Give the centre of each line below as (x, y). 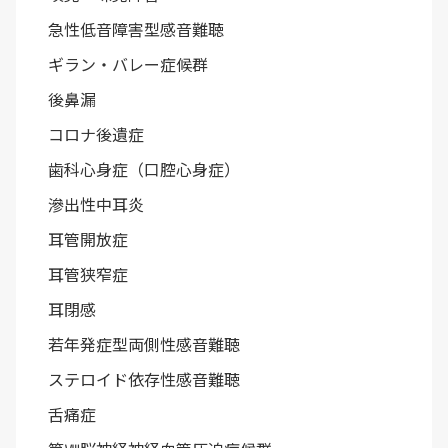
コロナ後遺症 (96, 133)
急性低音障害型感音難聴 (136, 28)
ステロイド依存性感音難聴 (144, 378)
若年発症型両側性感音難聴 (144, 343)
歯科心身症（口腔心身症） (144, 168)
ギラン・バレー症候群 (128, 63)
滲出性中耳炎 (96, 203)
